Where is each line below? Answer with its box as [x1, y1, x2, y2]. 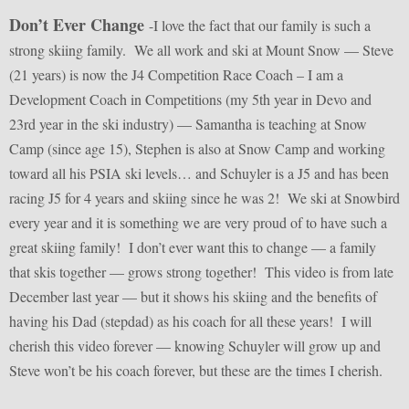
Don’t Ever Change [9, 13, 144, 37]
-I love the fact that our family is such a [144, 16, 371, 36]
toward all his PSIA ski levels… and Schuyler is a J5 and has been [9, 163, 389, 184]
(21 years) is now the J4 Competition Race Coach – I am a [9, 65, 343, 85]
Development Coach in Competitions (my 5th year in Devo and [9, 89, 372, 110]
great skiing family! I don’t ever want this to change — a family [9, 237, 376, 257]
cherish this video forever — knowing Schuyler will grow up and [9, 336, 381, 356]
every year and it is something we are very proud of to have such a [9, 213, 387, 233]
